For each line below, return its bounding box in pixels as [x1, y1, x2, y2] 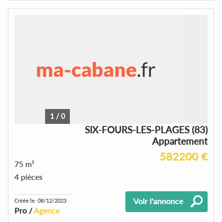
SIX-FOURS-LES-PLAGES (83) [85, 123, 208, 135]
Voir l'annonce [133, 196, 183, 206]
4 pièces [14, 171, 43, 181]
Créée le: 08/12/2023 [14, 197, 66, 204]
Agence [34, 205, 59, 215]
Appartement [152, 135, 208, 147]
